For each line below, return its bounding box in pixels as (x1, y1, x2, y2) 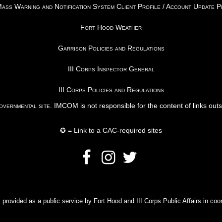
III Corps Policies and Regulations (58, 86, 164, 94)
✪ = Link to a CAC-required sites (60, 126, 162, 134)
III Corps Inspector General (67, 65, 155, 73)
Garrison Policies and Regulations (57, 44, 165, 52)
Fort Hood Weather (80, 23, 142, 31)
